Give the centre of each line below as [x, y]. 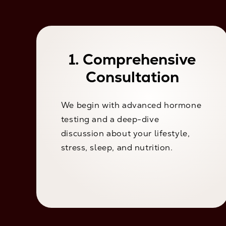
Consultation [132, 77]
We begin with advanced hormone [131, 105]
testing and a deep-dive [110, 120]
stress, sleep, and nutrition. [117, 148]
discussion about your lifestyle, [125, 134]
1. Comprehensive [132, 60]
